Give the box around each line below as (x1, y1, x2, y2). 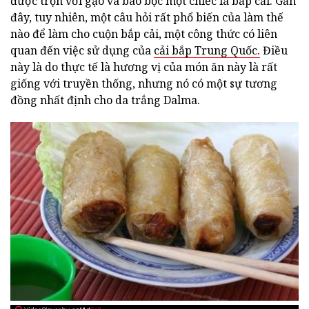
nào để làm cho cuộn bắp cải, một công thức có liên (10, 26, 277, 41)
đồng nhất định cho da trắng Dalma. (10, 92, 200, 108)
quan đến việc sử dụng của (10, 43, 154, 58)
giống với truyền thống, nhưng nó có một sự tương (10, 76, 277, 91)
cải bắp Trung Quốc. (154, 43, 260, 58)
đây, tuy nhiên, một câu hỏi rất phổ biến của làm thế (10, 10, 283, 25)
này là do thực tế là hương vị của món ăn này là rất (10, 59, 277, 74)
